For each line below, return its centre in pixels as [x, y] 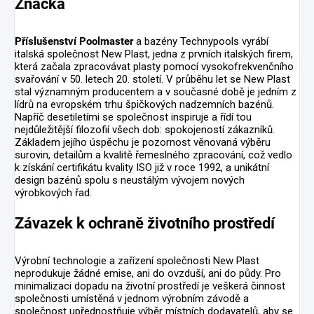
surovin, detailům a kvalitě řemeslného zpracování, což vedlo [153, 155]
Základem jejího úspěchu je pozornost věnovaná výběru [143, 142]
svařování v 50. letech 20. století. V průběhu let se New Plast [152, 79]
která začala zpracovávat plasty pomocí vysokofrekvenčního [154, 66]
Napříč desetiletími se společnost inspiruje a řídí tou [133, 117]
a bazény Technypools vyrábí [201, 41]
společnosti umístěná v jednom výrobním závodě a [132, 298]
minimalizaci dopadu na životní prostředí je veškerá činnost [150, 286]
